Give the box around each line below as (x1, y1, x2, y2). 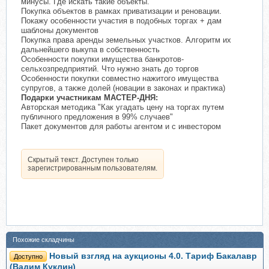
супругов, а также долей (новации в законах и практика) (21, 83, 225, 93)
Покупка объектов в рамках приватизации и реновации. (21, 7, 222, 16)
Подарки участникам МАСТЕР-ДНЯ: (21, 93, 158, 103)
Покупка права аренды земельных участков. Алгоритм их (21, 35, 231, 45)
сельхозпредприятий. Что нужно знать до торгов (21, 64, 199, 74)
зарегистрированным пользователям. (28, 164, 157, 173)
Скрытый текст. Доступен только (28, 156, 139, 165)
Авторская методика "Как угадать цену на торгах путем (21, 103, 224, 112)
